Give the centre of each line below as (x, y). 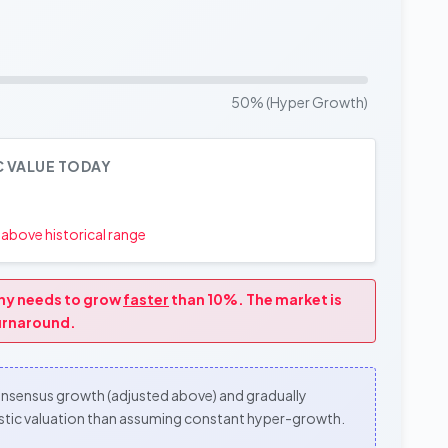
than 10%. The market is (255, 298)
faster (146, 298)
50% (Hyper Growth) (299, 101)
